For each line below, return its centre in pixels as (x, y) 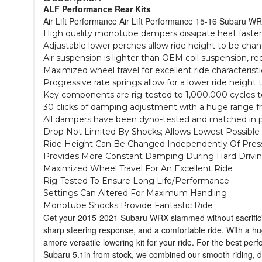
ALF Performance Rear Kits (97, 8)
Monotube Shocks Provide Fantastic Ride (128, 205)
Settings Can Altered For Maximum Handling (135, 193)
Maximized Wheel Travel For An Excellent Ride (138, 168)
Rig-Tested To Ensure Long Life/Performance (136, 180)
